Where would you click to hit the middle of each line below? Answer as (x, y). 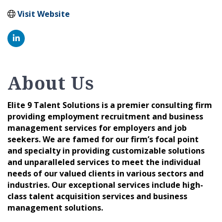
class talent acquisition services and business (97, 196)
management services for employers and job (97, 128)
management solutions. (55, 207)
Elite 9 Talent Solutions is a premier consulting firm (110, 105)
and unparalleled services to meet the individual (104, 162)
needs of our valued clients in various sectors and (106, 173)
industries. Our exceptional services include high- (105, 185)
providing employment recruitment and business (105, 116)
